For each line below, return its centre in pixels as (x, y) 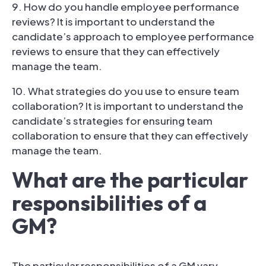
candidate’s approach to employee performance (133, 36)
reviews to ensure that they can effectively (116, 51)
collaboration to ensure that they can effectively (130, 135)
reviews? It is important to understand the (113, 21)
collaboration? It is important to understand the (128, 105)
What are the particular (130, 179)
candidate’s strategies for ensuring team (112, 120)
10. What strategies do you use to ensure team (126, 91)
